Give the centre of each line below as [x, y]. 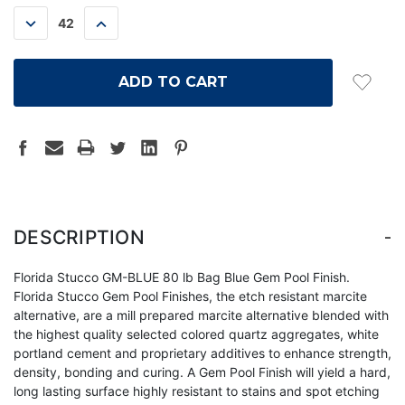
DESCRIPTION [79, 237]
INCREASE [128, 23]
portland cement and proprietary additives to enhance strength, [202, 353]
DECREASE [61, 23]
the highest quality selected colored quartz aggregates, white [196, 334]
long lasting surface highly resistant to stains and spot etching [197, 391]
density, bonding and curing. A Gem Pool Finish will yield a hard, [202, 372]
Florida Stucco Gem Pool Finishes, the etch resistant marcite [190, 296]
